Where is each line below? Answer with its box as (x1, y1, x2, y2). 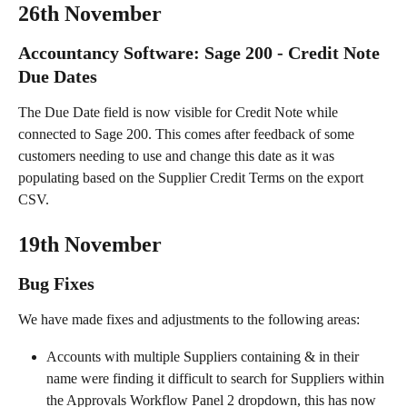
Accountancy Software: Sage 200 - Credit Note (18, 43, 384, 63)
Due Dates (18, 66, 97, 86)
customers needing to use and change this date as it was (18, 148, 338, 164)
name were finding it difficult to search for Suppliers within (46, 370, 388, 386)
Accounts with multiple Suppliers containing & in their (46, 348, 362, 364)
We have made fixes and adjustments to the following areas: (18, 312, 360, 328)
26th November (18, 2, 162, 25)
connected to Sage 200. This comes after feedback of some (18, 126, 358, 142)
